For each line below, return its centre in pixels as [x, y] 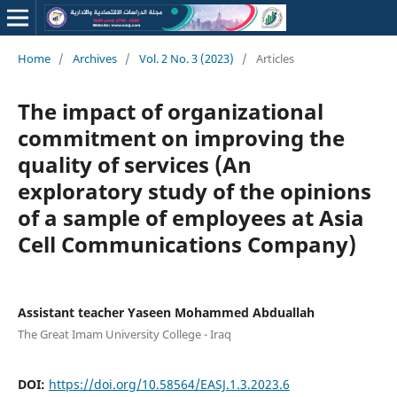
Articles [275, 58]
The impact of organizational [170, 111]
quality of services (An [134, 164]
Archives [94, 58]
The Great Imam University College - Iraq [124, 334]
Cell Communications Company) [187, 244]
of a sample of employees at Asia [191, 217]
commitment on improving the [181, 137]
